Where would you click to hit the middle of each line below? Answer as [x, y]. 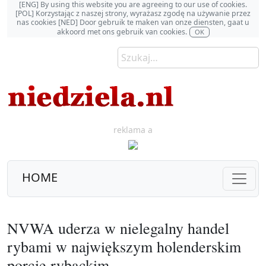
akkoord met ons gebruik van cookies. [122, 31]
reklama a [133, 130]
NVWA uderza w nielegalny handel [118, 228]
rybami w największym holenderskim [124, 246]
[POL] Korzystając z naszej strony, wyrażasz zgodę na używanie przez [133, 13]
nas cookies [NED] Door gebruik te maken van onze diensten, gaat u [133, 22]
